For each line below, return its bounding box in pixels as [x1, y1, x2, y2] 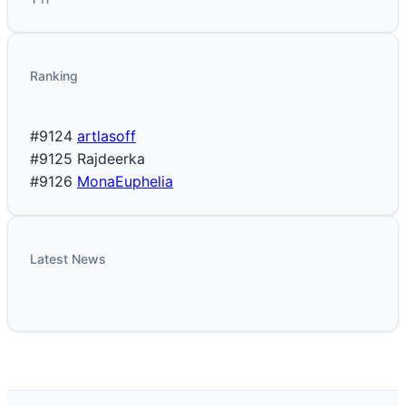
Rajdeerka [77, 150, 145, 169]
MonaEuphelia [77, 172, 173, 191]
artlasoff [77, 127, 136, 146]
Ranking [30, 67, 78, 83]
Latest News [30, 250, 106, 266]
